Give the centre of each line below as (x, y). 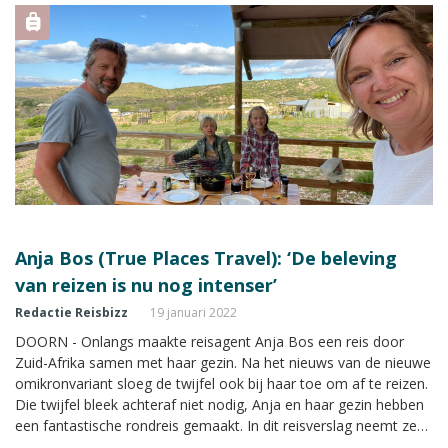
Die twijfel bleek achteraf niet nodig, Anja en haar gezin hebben (219, 404)
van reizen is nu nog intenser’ (146, 284)
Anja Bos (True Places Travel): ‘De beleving (206, 257)
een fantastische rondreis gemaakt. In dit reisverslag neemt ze (216, 425)
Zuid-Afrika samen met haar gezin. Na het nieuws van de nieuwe (223, 362)
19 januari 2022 (193, 312)
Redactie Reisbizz (71, 312)
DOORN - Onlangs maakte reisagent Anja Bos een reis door (209, 341)
